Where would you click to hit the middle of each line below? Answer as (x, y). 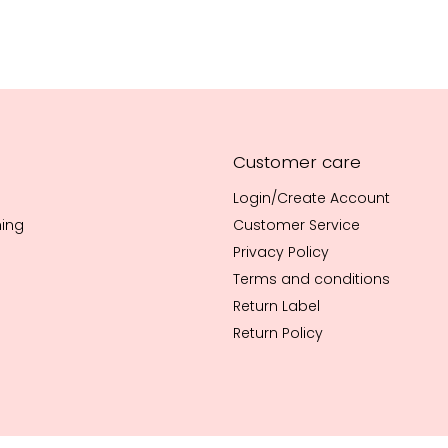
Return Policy (278, 333)
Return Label (277, 306)
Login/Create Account (312, 198)
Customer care (297, 162)
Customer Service (297, 225)
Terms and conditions (312, 279)
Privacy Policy (281, 252)
